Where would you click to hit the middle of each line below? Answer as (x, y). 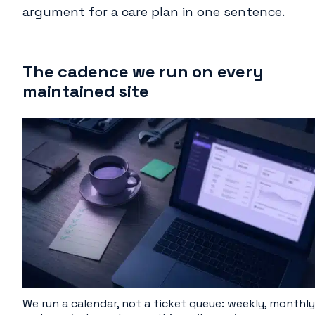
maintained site (86, 91)
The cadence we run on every (143, 71)
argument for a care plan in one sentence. (154, 11)
